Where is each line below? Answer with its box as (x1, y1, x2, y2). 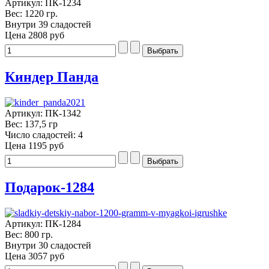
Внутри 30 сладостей (5, 240, 91, 250)
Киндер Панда (5, 69, 98, 85)
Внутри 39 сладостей (5, 19, 91, 30)
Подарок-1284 (5, 180, 94, 195)
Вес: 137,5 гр (5, 119, 58, 130)
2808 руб (28, 30, 64, 41)
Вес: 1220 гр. (5, 8, 58, 19)
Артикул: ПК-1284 (5, 218, 81, 229)
